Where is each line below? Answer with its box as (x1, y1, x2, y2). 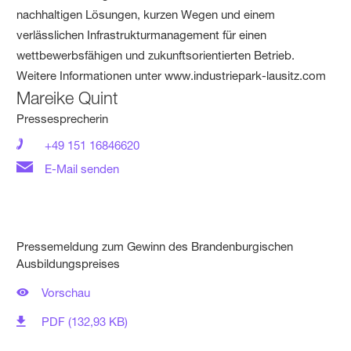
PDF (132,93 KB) (42, 313, 128, 329)
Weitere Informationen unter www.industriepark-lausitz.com (16, 67, 327, 83)
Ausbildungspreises (16, 255, 121, 271)
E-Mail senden (42, 161, 120, 176)
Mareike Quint (16, 87, 119, 108)
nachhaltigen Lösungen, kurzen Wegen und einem (16, 6, 276, 22)
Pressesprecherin (16, 110, 109, 126)
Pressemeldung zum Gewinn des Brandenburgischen (16, 238, 294, 254)
